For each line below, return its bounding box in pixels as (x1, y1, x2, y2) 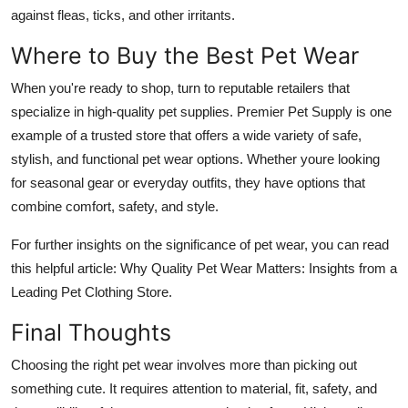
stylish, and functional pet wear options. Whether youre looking (11, 150, 380, 167)
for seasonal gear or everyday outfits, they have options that (11, 174, 365, 190)
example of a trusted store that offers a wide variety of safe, (11, 127, 362, 143)
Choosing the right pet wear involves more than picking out (11, 356, 357, 372)
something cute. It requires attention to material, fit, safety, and (11, 380, 377, 396)
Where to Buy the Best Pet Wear (11, 41, 359, 69)
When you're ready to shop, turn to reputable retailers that (11, 79, 350, 96)
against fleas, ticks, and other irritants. (11, 6, 235, 23)
